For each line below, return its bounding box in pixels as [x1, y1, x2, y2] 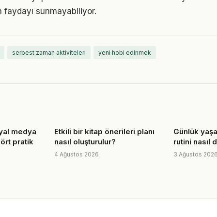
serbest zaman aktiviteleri [12, 49, 86, 56]
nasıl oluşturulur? [54, 137, 116, 146]
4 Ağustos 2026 [54, 151, 99, 158]
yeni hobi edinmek [98, 49, 151, 56]
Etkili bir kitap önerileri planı [54, 127, 155, 136]
